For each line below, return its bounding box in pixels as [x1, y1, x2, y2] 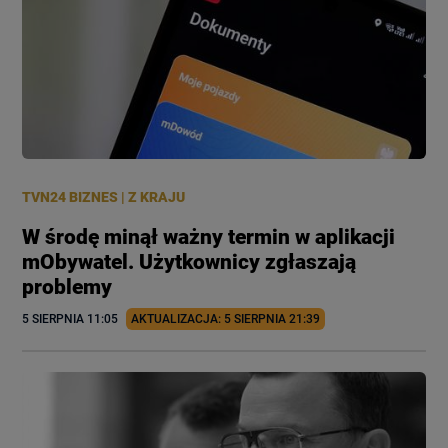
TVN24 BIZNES [22, 189, 119, 205]
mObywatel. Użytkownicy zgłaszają [22, 250, 357, 274]
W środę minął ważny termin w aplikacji [22, 225, 396, 249]
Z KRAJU [128, 189, 186, 205]
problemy [22, 275, 113, 299]
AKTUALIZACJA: [131, 312, 225, 326]
